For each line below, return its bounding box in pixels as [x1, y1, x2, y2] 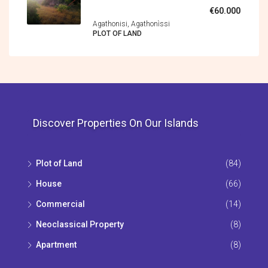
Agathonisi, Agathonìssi [93, 19, 170, 28]
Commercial [36, 199, 85, 209]
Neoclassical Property [36, 219, 124, 229]
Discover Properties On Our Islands [33, 116, 199, 129]
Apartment [36, 239, 77, 249]
